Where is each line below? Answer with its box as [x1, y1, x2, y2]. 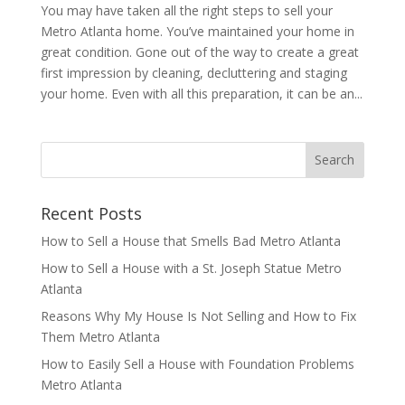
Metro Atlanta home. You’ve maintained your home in [40, 22, 354, 40]
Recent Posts [40, 202, 142, 224]
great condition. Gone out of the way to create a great [40, 42, 359, 61]
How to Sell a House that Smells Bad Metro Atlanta [40, 231, 341, 250]
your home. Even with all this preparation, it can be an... [40, 84, 363, 102]
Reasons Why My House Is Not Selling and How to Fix [40, 306, 356, 325]
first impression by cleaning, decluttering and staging [40, 63, 347, 81]
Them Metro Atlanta [40, 327, 160, 345]
